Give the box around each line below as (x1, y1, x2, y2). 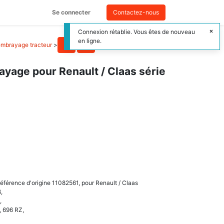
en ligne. (78, 37, 101, 44)
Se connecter (52, 8, 90, 16)
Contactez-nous (113, 8, 159, 16)
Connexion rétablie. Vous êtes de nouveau (78, 28, 195, 35)
